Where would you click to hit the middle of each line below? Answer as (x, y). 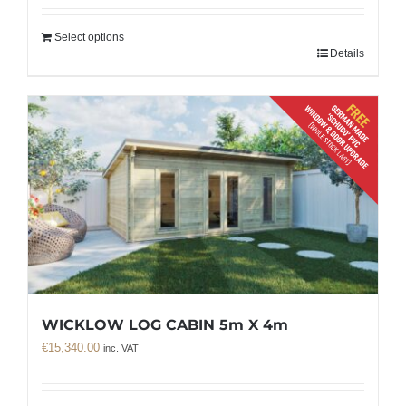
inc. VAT (121, 348)
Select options (89, 38)
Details (347, 54)
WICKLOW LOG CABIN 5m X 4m (165, 324)
